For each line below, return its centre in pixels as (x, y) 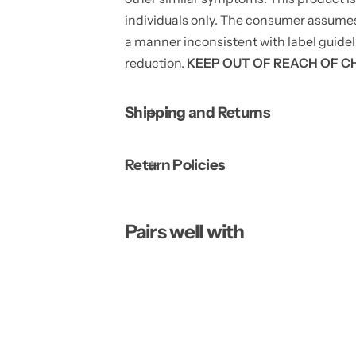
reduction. (155, 63)
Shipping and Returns (197, 113)
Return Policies (174, 165)
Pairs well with (184, 232)
